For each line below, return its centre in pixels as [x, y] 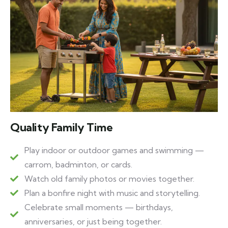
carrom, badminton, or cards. [78, 164]
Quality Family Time [62, 127]
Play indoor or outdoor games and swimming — [114, 150]
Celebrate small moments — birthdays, [99, 207]
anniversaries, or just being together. [93, 221]
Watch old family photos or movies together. [109, 178]
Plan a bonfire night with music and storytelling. [112, 193]
